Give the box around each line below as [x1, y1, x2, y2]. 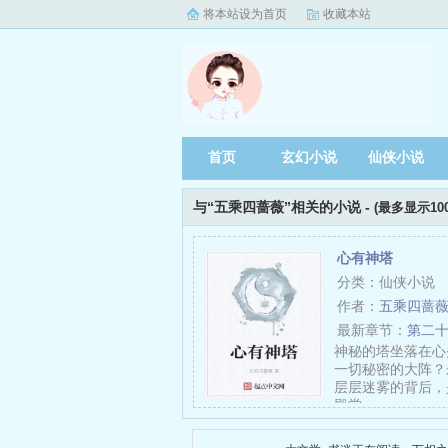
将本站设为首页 [203, 7, 287, 21]
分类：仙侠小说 [337, 274, 435, 290]
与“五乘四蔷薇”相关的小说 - [193, 199, 374, 215]
